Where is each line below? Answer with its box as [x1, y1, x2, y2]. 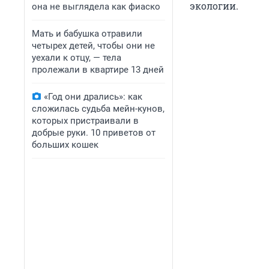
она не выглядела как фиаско [32, 1, 160, 12]
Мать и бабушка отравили [32, 28, 142, 39]
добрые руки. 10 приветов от [32, 127, 156, 138]
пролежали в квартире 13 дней [32, 64, 164, 75]
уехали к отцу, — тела [32, 52, 121, 63]
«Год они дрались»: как [44, 91, 142, 102]
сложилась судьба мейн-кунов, [32, 103, 165, 114]
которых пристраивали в [32, 115, 139, 126]
